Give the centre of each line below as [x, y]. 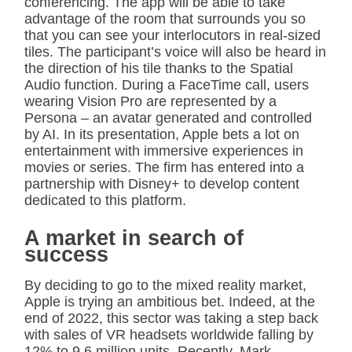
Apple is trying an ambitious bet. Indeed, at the [170, 302]
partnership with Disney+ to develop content [162, 184]
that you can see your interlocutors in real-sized [172, 36]
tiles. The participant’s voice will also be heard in [175, 52]
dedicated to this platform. [105, 201]
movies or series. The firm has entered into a [164, 168]
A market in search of [134, 238]
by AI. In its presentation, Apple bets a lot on [162, 135]
